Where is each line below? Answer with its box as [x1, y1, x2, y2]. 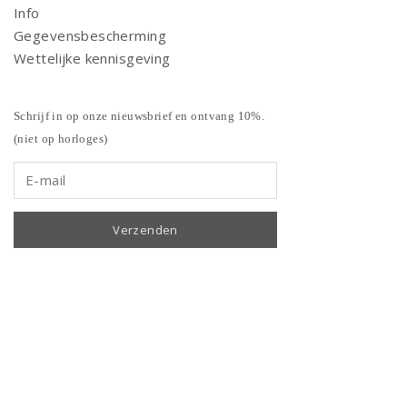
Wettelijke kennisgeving [14, 48, 171, 67]
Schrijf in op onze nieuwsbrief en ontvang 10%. [14, 108, 265, 123]
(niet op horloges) [14, 131, 108, 145]
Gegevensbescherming [14, 25, 166, 45]
